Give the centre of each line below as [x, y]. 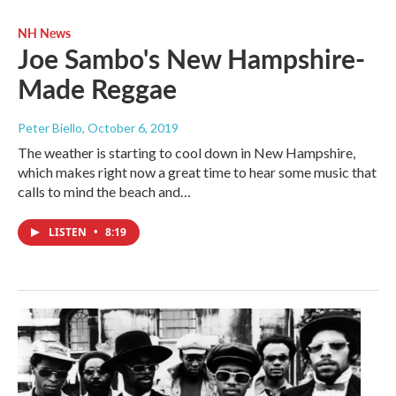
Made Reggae [97, 89]
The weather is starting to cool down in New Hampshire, [187, 153]
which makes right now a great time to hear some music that [197, 172]
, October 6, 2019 [130, 128]
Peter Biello [50, 128]
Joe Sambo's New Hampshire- [191, 59]
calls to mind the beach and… [104, 192]
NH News [44, 33]
